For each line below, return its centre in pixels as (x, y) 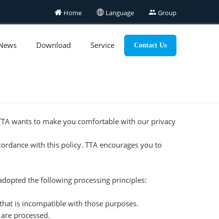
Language (119, 13)
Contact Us (150, 45)
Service (102, 45)
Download (54, 45)
